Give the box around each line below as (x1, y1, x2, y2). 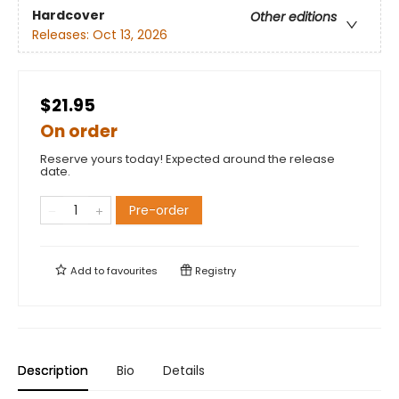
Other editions (250, 8, 337, 27)
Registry (192, 264, 236, 278)
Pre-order (129, 201, 189, 219)
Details (163, 362, 205, 379)
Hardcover (32, 6, 105, 25)
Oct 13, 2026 (93, 26, 167, 45)
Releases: (32, 26, 93, 45)
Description (18, 362, 88, 379)
